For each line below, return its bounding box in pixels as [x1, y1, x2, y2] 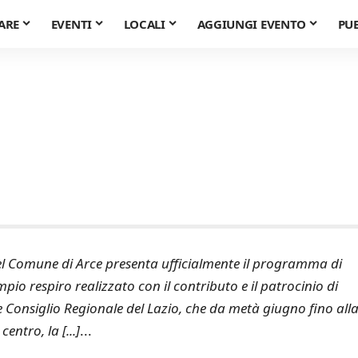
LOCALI [123, 16, 165, 32]
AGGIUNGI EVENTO [197, 16, 307, 32]
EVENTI [50, 16, 92, 32]
